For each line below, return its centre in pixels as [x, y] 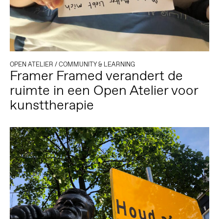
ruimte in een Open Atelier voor [104, 90]
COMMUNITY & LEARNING [97, 65]
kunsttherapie [52, 105]
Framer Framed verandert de [96, 76]
